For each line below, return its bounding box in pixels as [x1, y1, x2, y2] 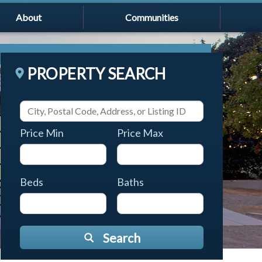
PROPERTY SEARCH [27, 64, 166, 83]
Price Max [117, 126, 164, 139]
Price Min [20, 126, 64, 139]
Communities [125, 12, 178, 23]
